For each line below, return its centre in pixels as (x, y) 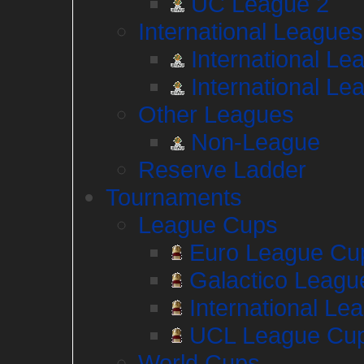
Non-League (252, 142)
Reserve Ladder (222, 169)
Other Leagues (216, 114)
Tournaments (174, 197)
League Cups (208, 225)
